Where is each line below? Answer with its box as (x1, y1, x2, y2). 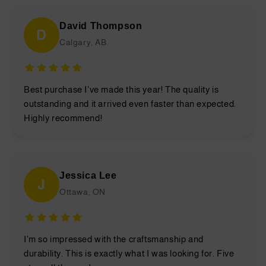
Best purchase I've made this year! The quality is (24, 84, 219, 94)
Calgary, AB (59, 37, 107, 47)
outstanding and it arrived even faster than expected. (24, 98, 236, 109)
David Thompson (59, 20, 142, 31)
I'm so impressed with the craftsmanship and (24, 233, 204, 244)
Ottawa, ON (59, 186, 106, 197)
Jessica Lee (59, 170, 117, 180)
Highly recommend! (24, 112, 103, 123)
